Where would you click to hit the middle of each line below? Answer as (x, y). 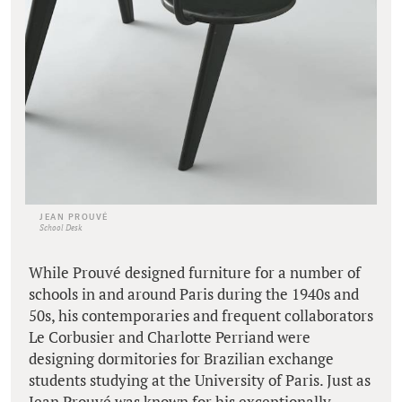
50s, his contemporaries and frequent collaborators (201, 316)
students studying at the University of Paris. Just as (200, 380)
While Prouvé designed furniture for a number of (195, 273)
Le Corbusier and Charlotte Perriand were (170, 337)
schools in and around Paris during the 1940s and (194, 294)
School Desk (61, 228)
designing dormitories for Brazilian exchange (181, 359)
